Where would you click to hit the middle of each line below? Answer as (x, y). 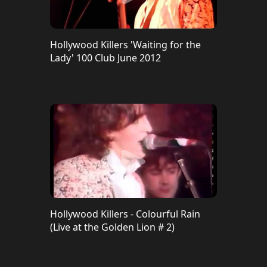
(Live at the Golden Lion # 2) (112, 227)
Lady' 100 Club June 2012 (105, 58)
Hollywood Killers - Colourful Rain (125, 214)
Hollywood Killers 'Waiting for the (125, 45)
